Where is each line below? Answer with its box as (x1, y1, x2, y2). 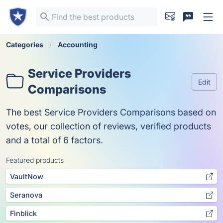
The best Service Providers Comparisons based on (6, 107, 216, 117)
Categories (6, 40, 43, 49)
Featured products (6, 156, 64, 164)
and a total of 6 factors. (6, 135, 103, 145)
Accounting (58, 40, 98, 49)
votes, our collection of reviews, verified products (6, 121, 211, 131)
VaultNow (10, 172, 43, 181)
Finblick (10, 209, 37, 218)
